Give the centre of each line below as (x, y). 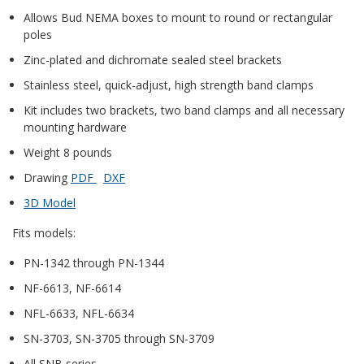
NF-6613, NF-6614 (72, 288)
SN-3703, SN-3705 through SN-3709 (119, 339)
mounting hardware (75, 128)
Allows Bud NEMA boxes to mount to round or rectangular (178, 18)
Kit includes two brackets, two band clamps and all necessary (184, 110)
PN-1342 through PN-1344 (94, 263)
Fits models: (44, 233)
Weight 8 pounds (68, 153)
